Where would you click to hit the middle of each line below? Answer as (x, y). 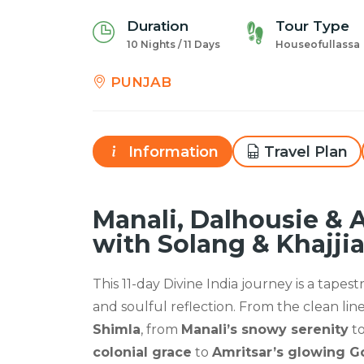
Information (171, 152)
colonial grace (142, 352)
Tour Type (312, 26)
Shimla (117, 329)
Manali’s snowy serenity (265, 329)
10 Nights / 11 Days (173, 44)
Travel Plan (306, 152)
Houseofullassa (318, 44)
